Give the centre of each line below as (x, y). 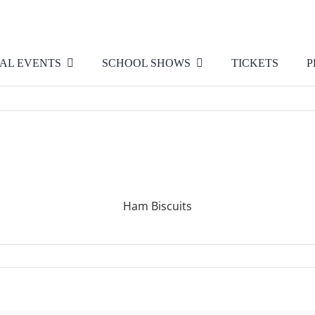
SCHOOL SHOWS (146, 63)
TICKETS (255, 63)
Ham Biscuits (157, 206)
